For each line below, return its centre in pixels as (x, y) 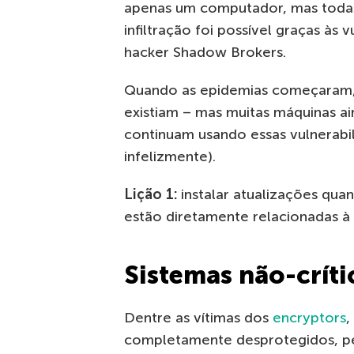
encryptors (309, 318)
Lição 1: (151, 195)
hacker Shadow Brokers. (205, 53)
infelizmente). (170, 157)
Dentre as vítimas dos (198, 318)
